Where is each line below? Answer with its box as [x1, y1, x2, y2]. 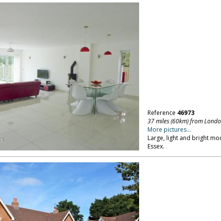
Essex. [147, 142, 164, 150]
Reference [147, 109, 177, 117]
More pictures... [147, 125, 191, 134]
